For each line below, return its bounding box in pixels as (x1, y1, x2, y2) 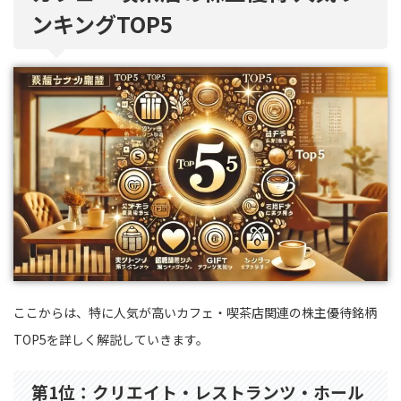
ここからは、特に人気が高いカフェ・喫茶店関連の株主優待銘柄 (13, 303, 377, 321)
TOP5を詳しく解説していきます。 (13, 329, 209, 348)
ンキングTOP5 (31, 7, 173, 39)
